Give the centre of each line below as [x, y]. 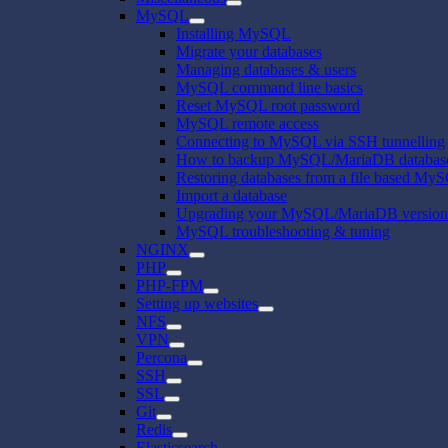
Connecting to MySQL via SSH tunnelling [310, 141]
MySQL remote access [247, 123]
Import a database [231, 195]
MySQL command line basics [269, 87]
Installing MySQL [233, 33]
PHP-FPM [169, 285]
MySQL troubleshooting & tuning [283, 231]
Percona [161, 357]
